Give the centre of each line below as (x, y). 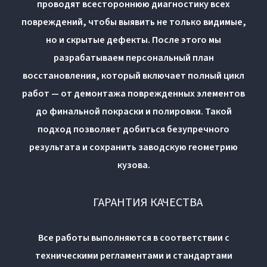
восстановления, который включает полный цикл (133, 75)
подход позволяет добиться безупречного (133, 129)
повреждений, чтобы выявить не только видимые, (133, 22)
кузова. (133, 165)
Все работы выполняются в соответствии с (133, 237)
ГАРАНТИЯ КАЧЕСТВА (148, 202)
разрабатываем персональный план (133, 58)
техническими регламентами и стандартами (133, 255)
